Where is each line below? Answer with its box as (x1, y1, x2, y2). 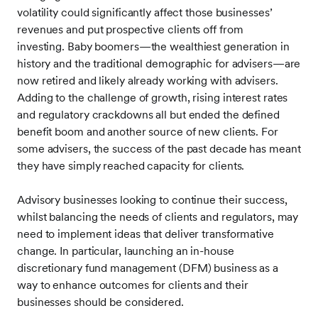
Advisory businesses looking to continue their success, (17, 193, 287, 207)
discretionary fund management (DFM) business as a (17, 261, 279, 275)
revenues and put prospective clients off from (17, 23, 243, 36)
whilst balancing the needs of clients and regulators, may (17, 210, 299, 224)
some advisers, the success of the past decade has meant (17, 142, 301, 155)
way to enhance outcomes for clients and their (17, 278, 248, 292)
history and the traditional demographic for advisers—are (17, 57, 301, 70)
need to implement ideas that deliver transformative (17, 227, 274, 241)
